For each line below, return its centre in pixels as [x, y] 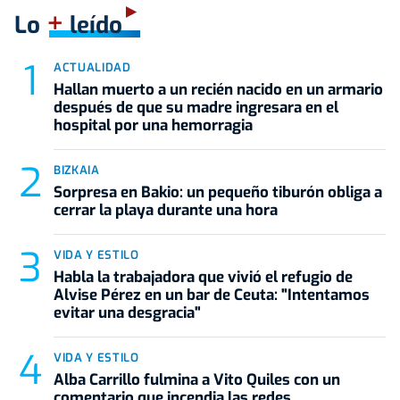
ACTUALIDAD [92, 68]
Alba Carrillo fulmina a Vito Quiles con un [197, 380]
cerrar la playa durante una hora [166, 211]
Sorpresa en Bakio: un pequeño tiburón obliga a [218, 193]
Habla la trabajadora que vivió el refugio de [203, 278]
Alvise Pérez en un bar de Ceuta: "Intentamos [212, 296]
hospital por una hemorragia [153, 126]
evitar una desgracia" [127, 313]
